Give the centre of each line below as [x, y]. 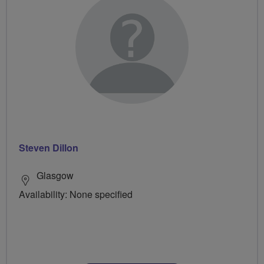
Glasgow [55, 176]
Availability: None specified [76, 194]
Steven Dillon [49, 148]
